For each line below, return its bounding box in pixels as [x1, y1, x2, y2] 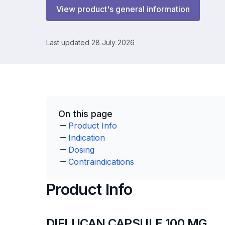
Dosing [68, 145, 94, 155]
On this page [58, 108, 113, 119]
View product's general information [56, 4, 190, 14]
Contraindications [68, 157, 134, 167]
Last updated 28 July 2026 [46, 38, 135, 47]
